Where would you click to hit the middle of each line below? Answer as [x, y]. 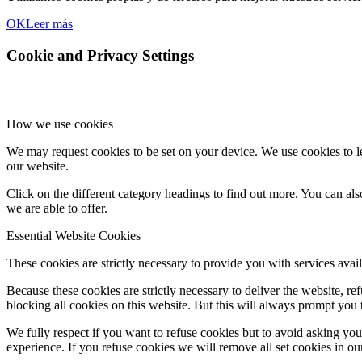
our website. [38, 166]
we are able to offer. [57, 208]
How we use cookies [60, 124]
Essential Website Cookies [74, 235]
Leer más [49, 24]
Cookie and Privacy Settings [100, 56]
